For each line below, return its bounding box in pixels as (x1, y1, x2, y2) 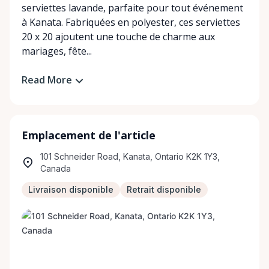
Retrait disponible (127, 184, 201, 195)
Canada (40, 163, 71, 174)
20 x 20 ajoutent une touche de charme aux (22, 30, 215, 43)
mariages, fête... (22, 44, 92, 58)
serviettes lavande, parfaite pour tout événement (22, 1, 243, 14)
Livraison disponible (28, 184, 113, 195)
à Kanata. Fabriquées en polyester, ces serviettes (22, 16, 240, 29)
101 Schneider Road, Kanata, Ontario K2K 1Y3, (40, 151, 220, 162)
